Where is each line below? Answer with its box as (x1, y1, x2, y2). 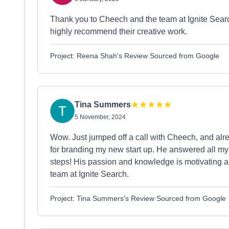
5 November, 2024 (75, 113, 126, 121)
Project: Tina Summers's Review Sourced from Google (50, 194, 226, 202)
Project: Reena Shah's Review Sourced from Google (50, 52, 219, 60)
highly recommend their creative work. (50, 27, 187, 36)
